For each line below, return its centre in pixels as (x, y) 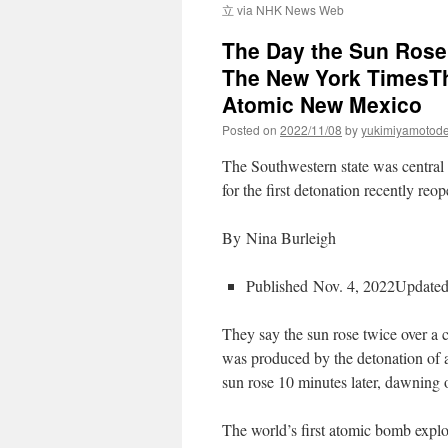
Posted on (249, 129)
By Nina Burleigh (279, 237)
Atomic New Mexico (322, 104)
